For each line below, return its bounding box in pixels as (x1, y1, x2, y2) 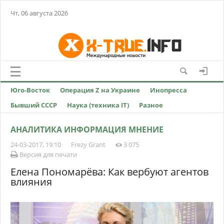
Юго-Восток (10, 85, 50, 94)
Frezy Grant (71, 140, 105, 149)
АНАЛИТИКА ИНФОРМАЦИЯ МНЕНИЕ (10, 124, 163, 135)
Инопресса (150, 85, 187, 94)
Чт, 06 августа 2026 (10, 8, 68, 17)
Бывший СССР (10, 100, 57, 109)
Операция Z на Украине (60, 85, 140, 94)
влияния (10, 175, 52, 188)
